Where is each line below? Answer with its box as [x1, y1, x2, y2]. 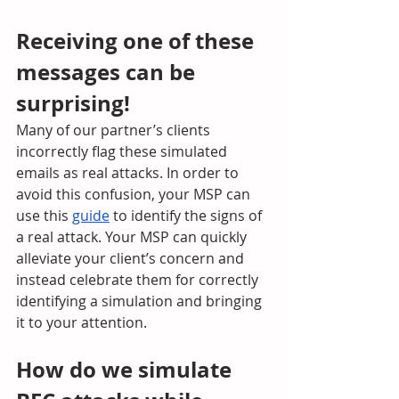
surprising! [16, 88, 135, 118]
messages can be [16, 57, 200, 87]
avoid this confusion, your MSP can [16, 184, 254, 204]
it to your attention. [16, 313, 147, 332]
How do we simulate [16, 354, 237, 385]
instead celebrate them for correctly [16, 270, 262, 289]
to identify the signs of [110, 206, 265, 225]
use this [16, 206, 72, 225]
